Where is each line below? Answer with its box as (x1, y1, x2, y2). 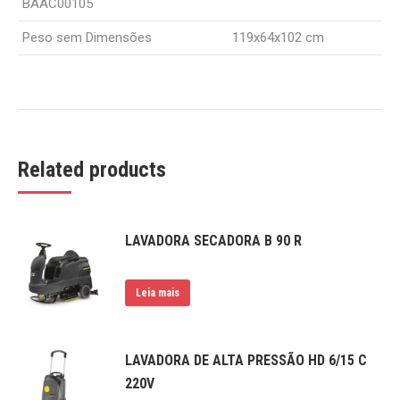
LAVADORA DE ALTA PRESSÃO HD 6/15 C (125, 351, 367, 369)
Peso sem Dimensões (22, 29, 152, 46)
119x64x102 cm (232, 29, 324, 46)
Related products (18, 156, 166, 182)
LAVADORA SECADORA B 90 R (125, 231, 302, 249)
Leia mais (136, 286, 179, 299)
